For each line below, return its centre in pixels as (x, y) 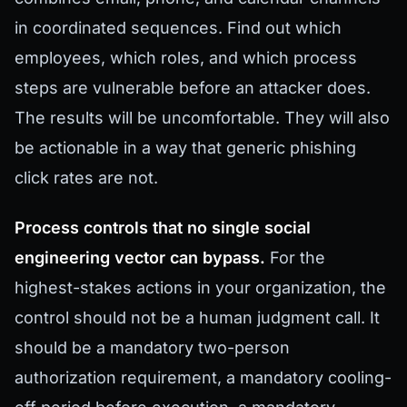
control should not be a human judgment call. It (197, 317)
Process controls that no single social (163, 227)
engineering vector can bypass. (140, 257)
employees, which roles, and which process (186, 58)
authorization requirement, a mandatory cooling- (203, 377)
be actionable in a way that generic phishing (185, 148)
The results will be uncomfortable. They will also (202, 118)
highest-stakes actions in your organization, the (200, 287)
